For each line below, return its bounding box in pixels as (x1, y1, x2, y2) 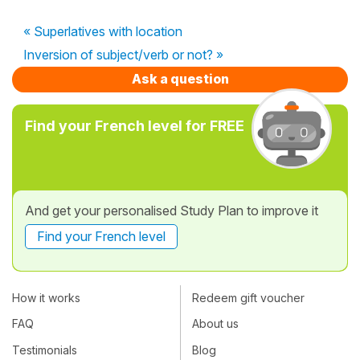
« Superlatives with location (23, 22, 182, 39)
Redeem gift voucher (192, 291, 305, 305)
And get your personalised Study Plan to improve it (25, 202, 318, 219)
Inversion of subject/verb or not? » (23, 46, 223, 63)
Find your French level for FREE (25, 117, 244, 134)
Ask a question (131, 70, 229, 87)
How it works (12, 291, 80, 305)
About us (192, 317, 239, 331)
